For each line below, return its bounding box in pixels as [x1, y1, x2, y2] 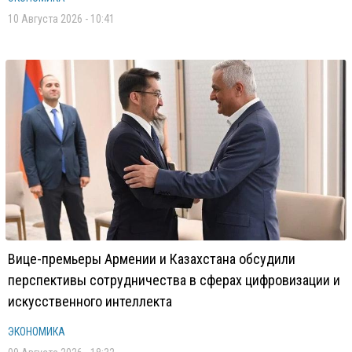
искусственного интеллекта [8, 293, 172, 310]
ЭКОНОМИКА [8, 325, 65, 338]
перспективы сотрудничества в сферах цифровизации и [8, 272, 340, 288]
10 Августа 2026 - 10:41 [8, 13, 115, 25]
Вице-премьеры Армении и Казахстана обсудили [8, 251, 295, 267]
